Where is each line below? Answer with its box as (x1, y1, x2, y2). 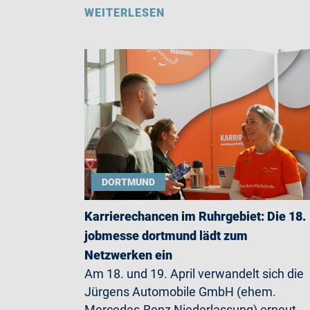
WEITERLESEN (84, 6, 165, 20)
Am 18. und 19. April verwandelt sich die (84, 266, 304, 282)
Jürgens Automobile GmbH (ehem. (84, 284, 276, 300)
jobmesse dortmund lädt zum (84, 228, 248, 244)
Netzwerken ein (84, 248, 172, 263)
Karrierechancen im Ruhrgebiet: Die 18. (84, 209, 306, 224)
